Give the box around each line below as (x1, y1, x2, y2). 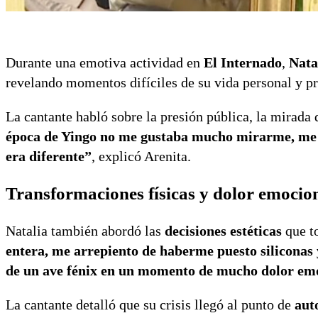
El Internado (204, 55, 282, 71)
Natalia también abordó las (6, 223, 165, 239)
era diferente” (6, 148, 92, 165)
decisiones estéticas (165, 223, 282, 239)
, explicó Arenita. (92, 148, 191, 165)
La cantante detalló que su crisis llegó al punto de (6, 297, 295, 313)
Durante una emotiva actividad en (6, 55, 204, 71)
